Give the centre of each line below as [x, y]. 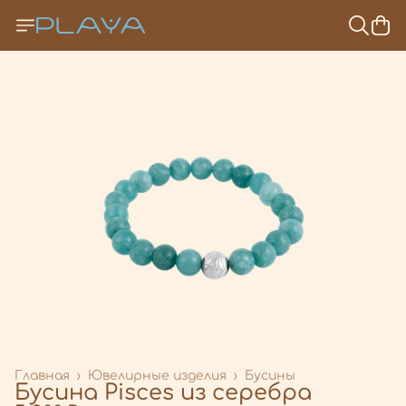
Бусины [270, 375]
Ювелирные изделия [157, 375]
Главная [42, 375]
